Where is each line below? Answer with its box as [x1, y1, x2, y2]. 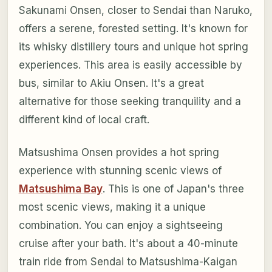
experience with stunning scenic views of [18, 165, 222, 177]
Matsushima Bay [18, 183, 103, 195]
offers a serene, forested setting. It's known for [18, 22, 248, 35]
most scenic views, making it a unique [18, 201, 206, 214]
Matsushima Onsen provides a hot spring [18, 146, 219, 159]
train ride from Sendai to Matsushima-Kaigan [18, 256, 237, 268]
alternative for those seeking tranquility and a [18, 95, 241, 108]
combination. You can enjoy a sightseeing [18, 219, 223, 232]
